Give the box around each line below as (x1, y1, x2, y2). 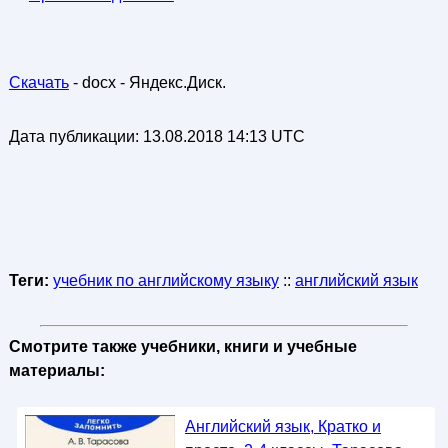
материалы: (8, 362, 105, 379)
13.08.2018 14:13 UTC (142, 128, 305, 145)
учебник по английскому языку (52, 272, 279, 289)
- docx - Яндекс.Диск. (68, 74, 226, 91)
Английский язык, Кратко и (184, 418, 381, 435)
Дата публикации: (8, 128, 143, 145)
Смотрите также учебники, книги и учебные (8, 338, 357, 355)
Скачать (8, 74, 69, 91)
